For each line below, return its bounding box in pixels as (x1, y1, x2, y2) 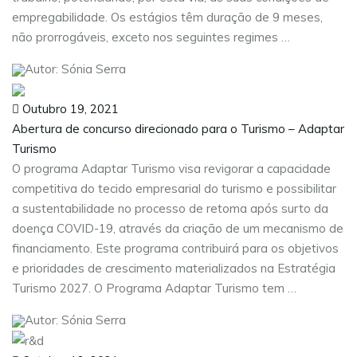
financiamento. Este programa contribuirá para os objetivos (12, 240, 339, 256)
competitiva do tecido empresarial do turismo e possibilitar (12, 180, 336, 196)
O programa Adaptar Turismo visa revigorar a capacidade (12, 160, 331, 176)
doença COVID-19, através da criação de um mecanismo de (12, 220, 343, 236)
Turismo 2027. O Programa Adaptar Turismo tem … (12, 280, 296, 296)
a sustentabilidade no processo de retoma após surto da (12, 200, 328, 216)
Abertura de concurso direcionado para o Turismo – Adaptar (12, 120, 344, 136)
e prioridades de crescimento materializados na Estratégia (12, 260, 335, 276)
